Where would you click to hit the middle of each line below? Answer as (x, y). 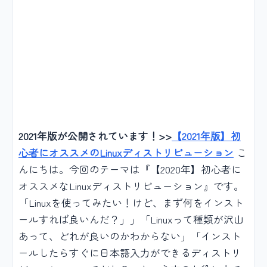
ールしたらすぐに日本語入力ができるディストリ (130, 252)
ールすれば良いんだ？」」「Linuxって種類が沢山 (131, 219)
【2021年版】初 (206, 136)
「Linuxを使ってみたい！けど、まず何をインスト (131, 202)
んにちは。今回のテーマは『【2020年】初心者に (130, 169)
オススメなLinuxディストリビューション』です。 (131, 186)
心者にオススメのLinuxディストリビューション (126, 152)
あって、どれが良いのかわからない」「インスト (130, 236)
